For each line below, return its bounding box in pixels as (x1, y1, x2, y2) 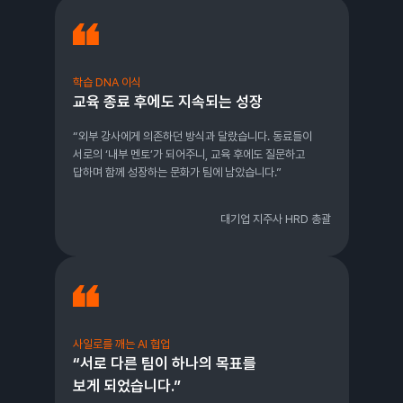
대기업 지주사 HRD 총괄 (219, 212, 331, 227)
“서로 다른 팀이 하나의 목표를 (72, 354, 256, 373)
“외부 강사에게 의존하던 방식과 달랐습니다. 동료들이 (72, 130, 312, 144)
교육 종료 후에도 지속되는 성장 (72, 93, 263, 112)
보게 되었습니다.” (72, 377, 181, 396)
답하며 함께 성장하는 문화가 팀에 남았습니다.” (72, 166, 282, 180)
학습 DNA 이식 (72, 76, 141, 90)
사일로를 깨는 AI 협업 (72, 337, 170, 352)
